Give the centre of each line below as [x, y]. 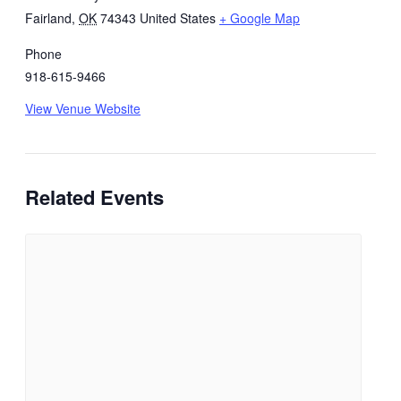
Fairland [48, 17]
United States [178, 17]
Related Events [94, 196]
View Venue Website [83, 108]
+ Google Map [260, 17]
